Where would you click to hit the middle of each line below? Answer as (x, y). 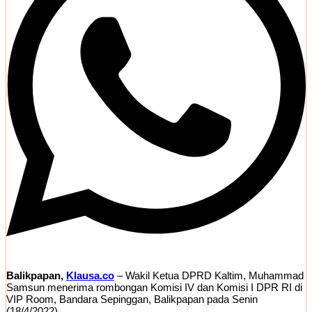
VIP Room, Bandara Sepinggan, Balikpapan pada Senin (132, 299)
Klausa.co (90, 276)
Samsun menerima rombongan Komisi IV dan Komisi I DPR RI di (154, 288)
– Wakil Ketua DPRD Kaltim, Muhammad (209, 276)
